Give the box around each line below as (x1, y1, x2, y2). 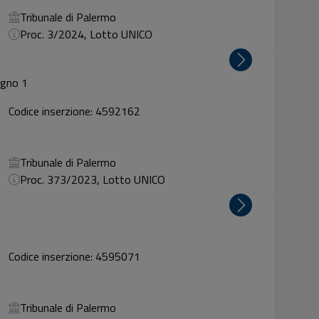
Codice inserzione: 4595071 (9, 248, 141, 265)
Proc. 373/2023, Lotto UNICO (20, 171, 166, 188)
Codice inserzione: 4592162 (9, 103, 141, 120)
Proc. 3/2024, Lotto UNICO (20, 26, 153, 43)
